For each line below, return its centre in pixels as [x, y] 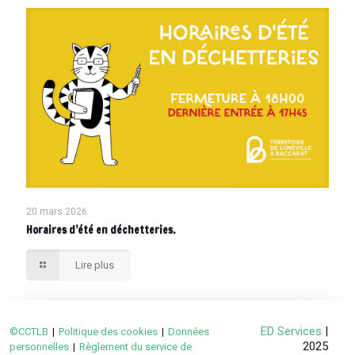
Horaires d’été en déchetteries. [101, 230]
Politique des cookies [108, 332]
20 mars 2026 [57, 212]
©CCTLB [29, 332]
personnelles [39, 347]
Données [189, 332]
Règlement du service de [136, 347]
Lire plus [95, 265]
